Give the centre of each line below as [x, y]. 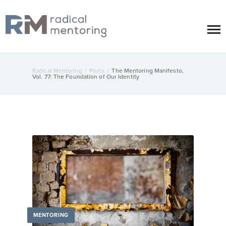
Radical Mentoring [57, 71]
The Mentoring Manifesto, [148, 71]
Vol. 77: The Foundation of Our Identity [86, 77]
